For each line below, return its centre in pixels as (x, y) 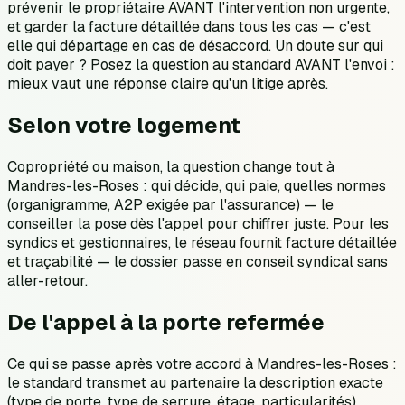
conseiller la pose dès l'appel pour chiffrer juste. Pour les (198, 223)
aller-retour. (47, 280)
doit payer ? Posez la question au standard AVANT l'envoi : (201, 64)
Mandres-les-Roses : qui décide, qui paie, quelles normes (197, 185)
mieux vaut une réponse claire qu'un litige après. (168, 83)
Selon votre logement (124, 125)
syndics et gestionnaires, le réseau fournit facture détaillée (202, 242)
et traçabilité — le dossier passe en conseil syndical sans (198, 261)
